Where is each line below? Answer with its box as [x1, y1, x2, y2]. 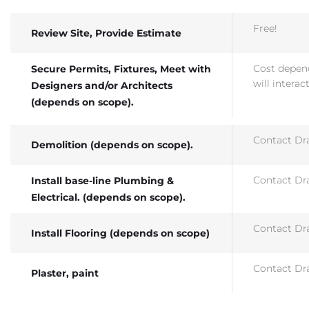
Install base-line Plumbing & [31, 174, 174, 187]
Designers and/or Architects [31, 79, 172, 92]
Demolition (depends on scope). [31, 138, 193, 151]
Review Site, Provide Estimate [31, 26, 181, 39]
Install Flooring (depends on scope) [31, 226, 210, 239]
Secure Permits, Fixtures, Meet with [31, 62, 211, 75]
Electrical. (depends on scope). [31, 190, 186, 203]
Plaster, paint [31, 266, 99, 279]
